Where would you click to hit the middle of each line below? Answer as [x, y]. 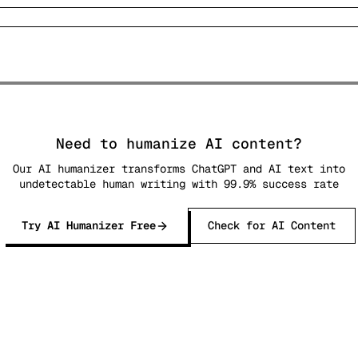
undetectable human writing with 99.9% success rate [179, 184]
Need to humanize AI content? [179, 143]
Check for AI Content [272, 225]
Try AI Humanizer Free [89, 225]
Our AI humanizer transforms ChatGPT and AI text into [179, 169]
